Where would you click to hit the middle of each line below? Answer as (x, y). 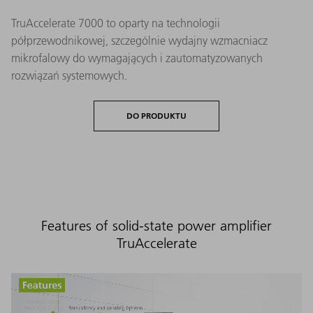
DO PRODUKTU (156, 115)
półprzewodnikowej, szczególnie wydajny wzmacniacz (139, 40)
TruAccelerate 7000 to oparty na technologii (116, 23)
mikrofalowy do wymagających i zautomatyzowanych (137, 58)
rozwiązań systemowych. (69, 75)
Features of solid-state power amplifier (156, 225)
